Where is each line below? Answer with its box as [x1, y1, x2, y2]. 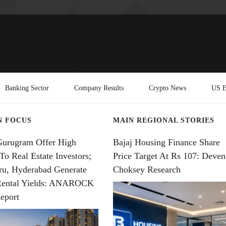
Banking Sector [5, 83, 49, 92]
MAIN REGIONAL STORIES [113, 116, 215, 124]
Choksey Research [113, 164, 181, 175]
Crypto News [149, 83, 186, 92]
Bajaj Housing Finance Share [113, 137, 220, 147]
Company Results [74, 83, 124, 92]
